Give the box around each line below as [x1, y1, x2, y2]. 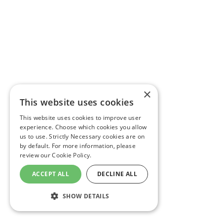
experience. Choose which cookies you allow [20, 123, 147, 131]
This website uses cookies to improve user [20, 113, 142, 122]
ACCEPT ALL [32, 170, 69, 178]
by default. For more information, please [20, 142, 136, 150]
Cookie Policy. [52, 151, 92, 159]
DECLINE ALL [97, 170, 138, 178]
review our [20, 151, 50, 159]
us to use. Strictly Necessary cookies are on [20, 132, 145, 141]
